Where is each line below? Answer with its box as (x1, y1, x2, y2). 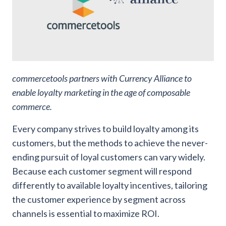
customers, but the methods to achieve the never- (12, 137, 208, 148)
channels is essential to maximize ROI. (12, 207, 159, 219)
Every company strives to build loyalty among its (12, 123, 199, 134)
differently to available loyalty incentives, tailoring (12, 179, 207, 191)
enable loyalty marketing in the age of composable (12, 86, 190, 98)
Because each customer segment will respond (12, 165, 192, 177)
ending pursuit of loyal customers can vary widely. (12, 151, 205, 162)
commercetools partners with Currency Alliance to (12, 72, 192, 84)
